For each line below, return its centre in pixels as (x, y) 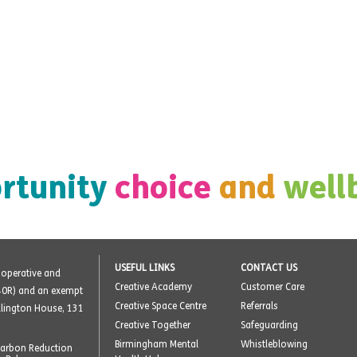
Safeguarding (270, 325)
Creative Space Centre (161, 306)
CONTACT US (269, 267)
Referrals (260, 306)
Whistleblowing (275, 344)
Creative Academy (153, 286)
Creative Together (153, 325)
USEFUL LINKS (145, 267)
